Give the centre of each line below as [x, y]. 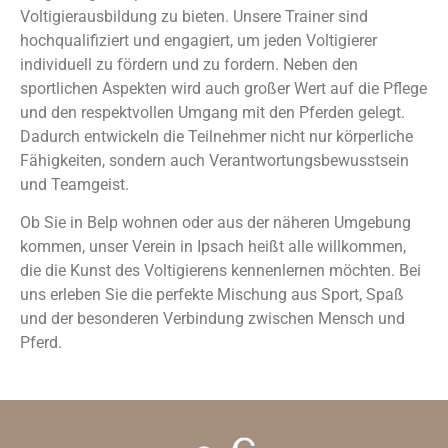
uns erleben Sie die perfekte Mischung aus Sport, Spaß [212, 295]
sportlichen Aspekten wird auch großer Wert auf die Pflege [223, 88]
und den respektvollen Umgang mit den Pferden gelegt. [212, 112]
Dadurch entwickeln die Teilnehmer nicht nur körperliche [216, 136]
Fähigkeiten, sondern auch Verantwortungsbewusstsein [214, 160]
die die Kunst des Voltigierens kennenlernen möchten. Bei [220, 271]
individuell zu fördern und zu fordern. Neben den [189, 64]
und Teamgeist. [74, 184]
